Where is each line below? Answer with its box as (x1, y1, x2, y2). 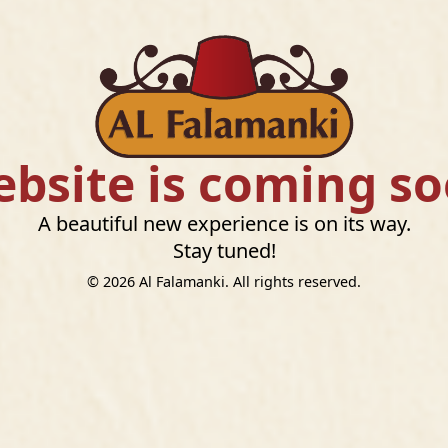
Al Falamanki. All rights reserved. (135, 272, 361, 292)
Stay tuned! (172, 237, 276, 265)
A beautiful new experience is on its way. (37, 210, 411, 238)
